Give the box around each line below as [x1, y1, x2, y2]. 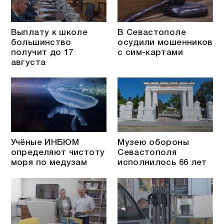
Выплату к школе [10, 28, 88, 36]
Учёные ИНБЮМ [10, 139, 79, 147]
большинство [10, 38, 71, 46]
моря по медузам [10, 159, 87, 167]
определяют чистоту [10, 149, 105, 157]
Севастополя [117, 149, 177, 157]
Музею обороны [117, 139, 189, 147]
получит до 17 [10, 48, 73, 56]
